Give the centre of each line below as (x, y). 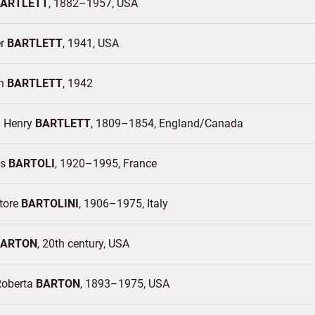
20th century (73, 244)
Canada (224, 123)
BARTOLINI (50, 204)
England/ (182, 123)
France (140, 163)
